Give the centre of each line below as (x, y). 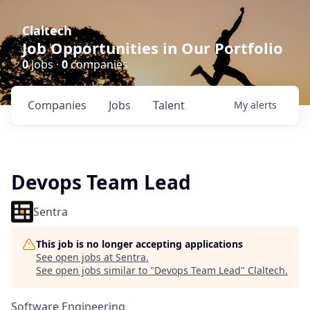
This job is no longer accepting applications (139, 244)
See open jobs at (76, 257)
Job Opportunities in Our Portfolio (153, 48)
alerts (264, 105)
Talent (169, 105)
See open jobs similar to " (95, 270)
